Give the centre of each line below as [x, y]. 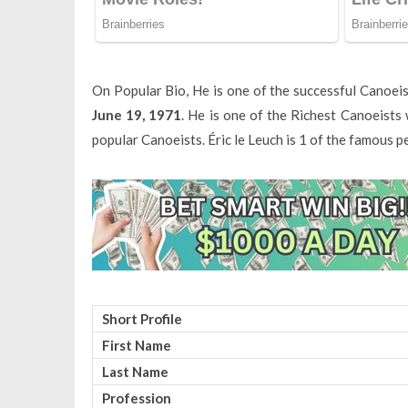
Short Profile [142, 318]
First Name [136, 345]
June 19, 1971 [137, 114]
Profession [136, 398]
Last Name [135, 371]
